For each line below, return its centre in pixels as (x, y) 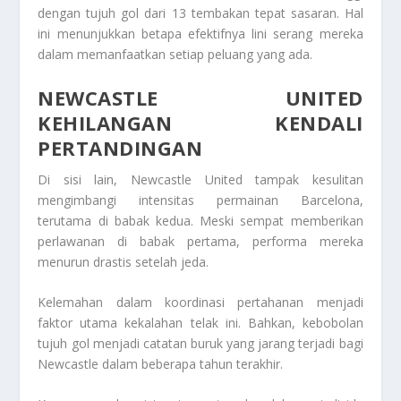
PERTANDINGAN (120, 147)
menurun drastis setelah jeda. (124, 261)
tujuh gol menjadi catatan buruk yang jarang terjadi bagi (200, 344)
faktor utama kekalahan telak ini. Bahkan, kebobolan (200, 323)
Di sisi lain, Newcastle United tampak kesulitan (200, 179)
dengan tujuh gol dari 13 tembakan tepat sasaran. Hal (200, 13)
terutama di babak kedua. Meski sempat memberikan (200, 220)
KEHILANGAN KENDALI (200, 122)
